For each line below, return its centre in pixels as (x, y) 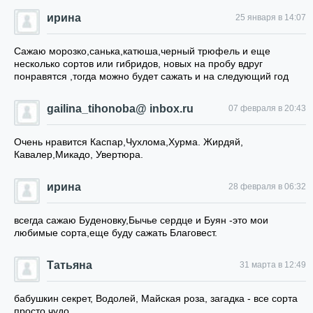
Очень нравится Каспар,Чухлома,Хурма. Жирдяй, (129, 142)
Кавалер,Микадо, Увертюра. (79, 154)
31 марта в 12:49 (273, 265)
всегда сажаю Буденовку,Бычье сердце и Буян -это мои (141, 220)
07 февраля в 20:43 (267, 108)
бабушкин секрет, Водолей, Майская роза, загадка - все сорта (156, 298)
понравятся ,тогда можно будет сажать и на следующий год (151, 76)
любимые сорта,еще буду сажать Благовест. (116, 233)
